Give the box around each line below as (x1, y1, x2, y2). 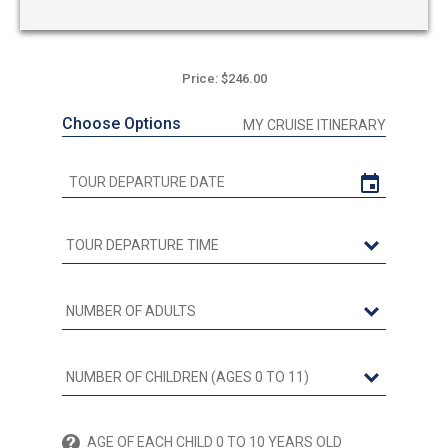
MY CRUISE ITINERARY (243, 117, 386, 134)
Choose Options (62, 114, 181, 134)
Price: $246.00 (181, 71, 267, 87)
